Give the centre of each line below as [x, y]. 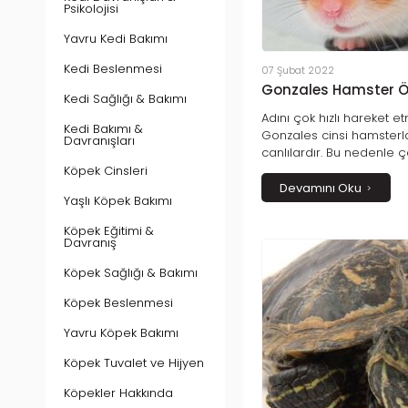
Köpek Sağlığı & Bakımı [131, 273]
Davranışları [99, 141]
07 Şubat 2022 [298, 70]
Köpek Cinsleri [106, 171]
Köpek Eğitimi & [109, 231]
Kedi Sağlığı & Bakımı [125, 99]
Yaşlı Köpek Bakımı [118, 201]
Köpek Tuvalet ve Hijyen [134, 363]
